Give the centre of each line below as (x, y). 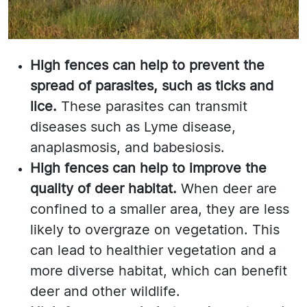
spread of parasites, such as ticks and (152, 86)
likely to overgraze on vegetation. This (155, 230)
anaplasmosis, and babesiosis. (127, 148)
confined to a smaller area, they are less (160, 209)
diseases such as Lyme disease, (133, 127)
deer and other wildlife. (105, 292)
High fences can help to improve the (148, 168)
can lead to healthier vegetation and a (153, 250)
